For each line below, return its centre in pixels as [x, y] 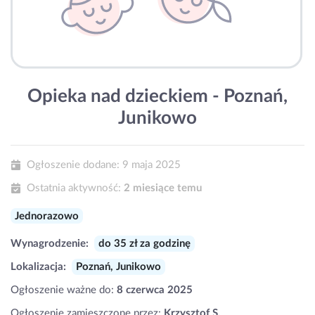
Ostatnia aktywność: [73, 188]
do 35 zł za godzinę [144, 243]
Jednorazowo [47, 216]
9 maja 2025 [151, 165]
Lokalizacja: [38, 266]
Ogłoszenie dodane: [73, 165]
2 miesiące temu [162, 188]
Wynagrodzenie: [50, 243]
